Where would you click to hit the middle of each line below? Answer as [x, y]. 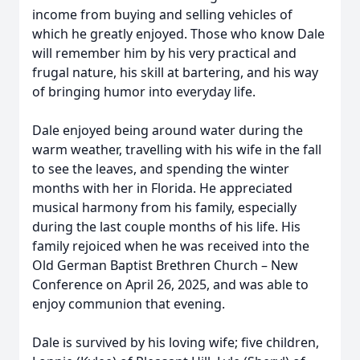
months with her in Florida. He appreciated [162, 188]
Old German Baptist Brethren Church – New [165, 265]
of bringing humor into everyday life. [144, 92]
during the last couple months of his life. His [166, 227]
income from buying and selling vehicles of [162, 14]
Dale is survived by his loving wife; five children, [176, 342]
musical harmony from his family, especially [164, 207]
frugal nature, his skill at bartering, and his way [175, 72]
